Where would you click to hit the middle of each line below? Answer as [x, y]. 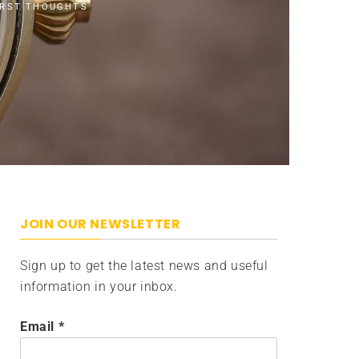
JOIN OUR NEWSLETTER [101, 224]
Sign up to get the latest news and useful [144, 266]
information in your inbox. [99, 286]
